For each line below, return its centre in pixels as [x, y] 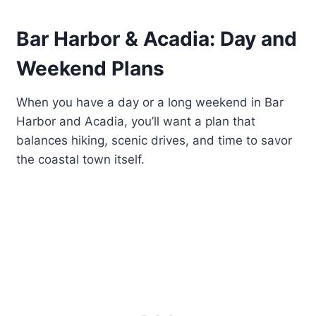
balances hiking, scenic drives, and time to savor [154, 141]
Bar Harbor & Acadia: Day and [157, 39]
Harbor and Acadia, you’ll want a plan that [136, 122]
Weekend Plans [91, 69]
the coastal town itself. [81, 160]
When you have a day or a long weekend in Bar [150, 103]
